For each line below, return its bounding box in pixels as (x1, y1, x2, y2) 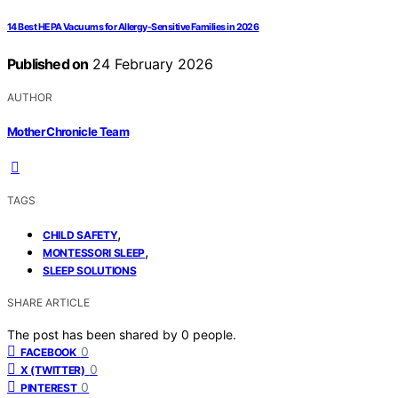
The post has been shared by (7, 326, 181, 342)
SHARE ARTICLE (7, 295, 90, 309)
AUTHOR (7, 91, 52, 105)
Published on (7, 55, 89, 74)
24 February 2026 (88, 55, 214, 74)
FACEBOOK (20, 345, 76, 359)
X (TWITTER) (20, 362, 85, 377)
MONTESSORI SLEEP (43, 245, 146, 259)
